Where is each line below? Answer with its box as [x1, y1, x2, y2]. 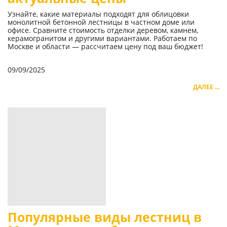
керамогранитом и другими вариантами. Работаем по [8, 33, 197, 43]
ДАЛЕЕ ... [193, 82, 219, 91]
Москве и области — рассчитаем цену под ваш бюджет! [8, 41, 203, 51]
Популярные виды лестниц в [8, 208, 202, 225]
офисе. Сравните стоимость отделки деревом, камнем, [8, 25, 198, 35]
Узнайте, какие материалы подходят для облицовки [8, 9, 189, 19]
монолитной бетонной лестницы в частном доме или [8, 17, 195, 27]
